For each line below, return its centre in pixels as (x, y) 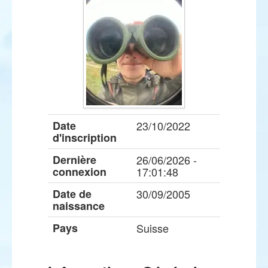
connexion (80, 172)
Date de (72, 194)
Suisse (153, 228)
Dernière (74, 160)
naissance (79, 206)
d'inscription (85, 138)
